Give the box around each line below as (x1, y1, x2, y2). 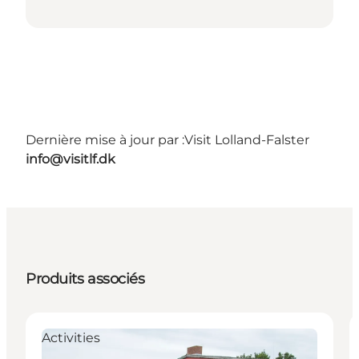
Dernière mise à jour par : (26, 131, 184, 147)
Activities (42, 329, 100, 345)
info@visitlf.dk (26, 151, 115, 167)
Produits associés (26, 269, 145, 288)
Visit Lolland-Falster (184, 131, 309, 147)
